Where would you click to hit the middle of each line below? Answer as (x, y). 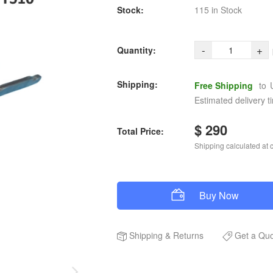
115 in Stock (218, 9)
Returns (188, 235)
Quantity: (136, 50)
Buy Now (219, 195)
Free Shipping (223, 85)
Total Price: (140, 131)
